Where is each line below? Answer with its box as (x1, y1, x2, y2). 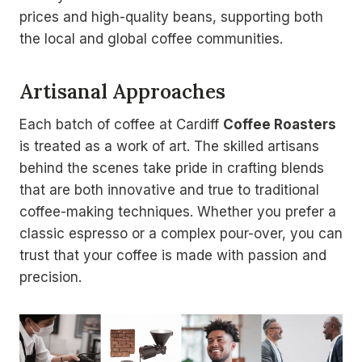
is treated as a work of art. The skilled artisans (19, 138, 319, 155)
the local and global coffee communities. (19, 31, 283, 48)
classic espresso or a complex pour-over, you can (19, 225, 343, 242)
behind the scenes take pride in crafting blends (19, 160, 324, 177)
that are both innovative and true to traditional (19, 182, 319, 199)
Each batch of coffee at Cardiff (19, 116, 223, 133)
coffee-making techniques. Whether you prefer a (19, 204, 336, 221)
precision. (19, 269, 82, 286)
